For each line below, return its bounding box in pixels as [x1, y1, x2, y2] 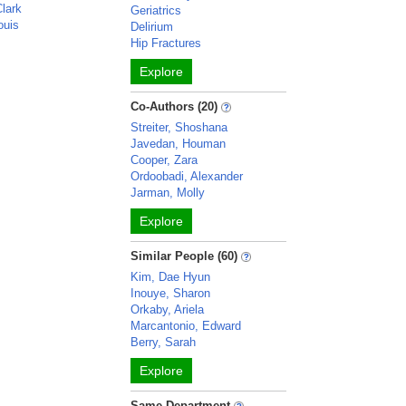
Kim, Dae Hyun [130, 270, 211, 284]
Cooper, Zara [130, 153, 198, 167]
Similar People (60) [130, 249, 238, 263]
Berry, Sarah [130, 335, 197, 349]
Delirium [130, 20, 174, 34]
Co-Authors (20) [130, 100, 218, 113]
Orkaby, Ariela [130, 303, 205, 316]
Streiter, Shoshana [130, 121, 228, 134]
